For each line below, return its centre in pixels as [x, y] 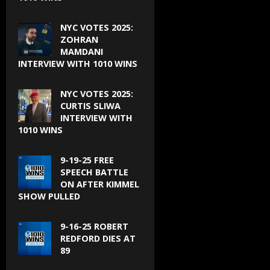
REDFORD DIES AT [98, 238]
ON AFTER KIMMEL [100, 184]
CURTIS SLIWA [90, 106]
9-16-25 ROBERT [94, 226]
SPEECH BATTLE [94, 172]
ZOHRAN [79, 39]
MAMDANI [82, 52]
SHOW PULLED [49, 196]
